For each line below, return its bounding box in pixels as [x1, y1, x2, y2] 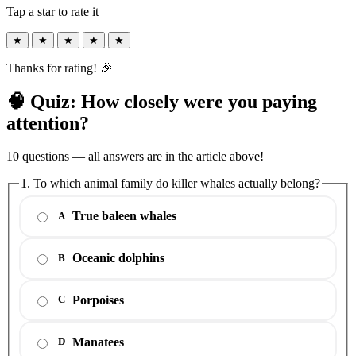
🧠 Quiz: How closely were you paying [6, 91, 317, 112]
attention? [6, 112, 89, 133]
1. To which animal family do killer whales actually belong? [21, 176, 320, 191]
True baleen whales [72, 209, 176, 223]
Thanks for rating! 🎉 [6, 60, 113, 75]
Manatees [72, 335, 124, 349]
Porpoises [72, 292, 124, 307]
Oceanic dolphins [72, 251, 164, 265]
